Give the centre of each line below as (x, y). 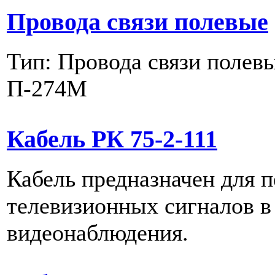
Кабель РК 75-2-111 (112, 140)
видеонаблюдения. (98, 233)
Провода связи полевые (137, 22)
